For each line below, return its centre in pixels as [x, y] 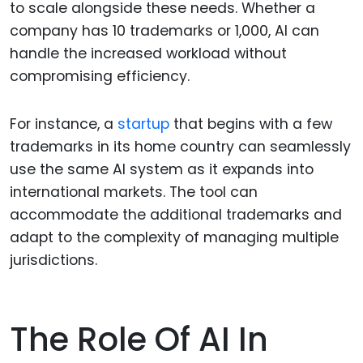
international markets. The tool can [134, 192]
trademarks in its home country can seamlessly [180, 146]
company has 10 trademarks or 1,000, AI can [164, 30]
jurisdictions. [53, 260]
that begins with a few [251, 124]
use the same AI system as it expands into [162, 169]
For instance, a [64, 124]
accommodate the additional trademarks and [176, 214]
